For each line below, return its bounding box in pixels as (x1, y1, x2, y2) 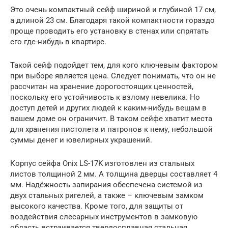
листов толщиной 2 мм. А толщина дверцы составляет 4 (10, 169, 217, 179)
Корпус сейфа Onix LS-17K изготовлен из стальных (10, 158, 194, 168)
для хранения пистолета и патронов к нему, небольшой (10, 124, 213, 134)
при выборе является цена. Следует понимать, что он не (10, 71, 216, 80)
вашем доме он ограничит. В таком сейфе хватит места (10, 113, 212, 123)
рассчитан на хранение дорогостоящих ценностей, (10, 81, 193, 91)
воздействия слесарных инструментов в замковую (10, 212, 197, 221)
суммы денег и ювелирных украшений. (10, 135, 152, 145)
